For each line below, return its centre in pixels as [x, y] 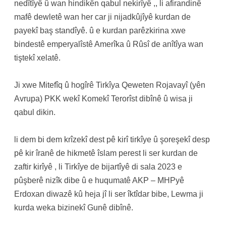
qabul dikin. [35, 112]
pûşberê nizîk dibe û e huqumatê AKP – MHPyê [99, 180]
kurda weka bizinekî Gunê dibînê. [74, 208]
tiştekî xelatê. [37, 58]
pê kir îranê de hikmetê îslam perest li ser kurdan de [106, 153]
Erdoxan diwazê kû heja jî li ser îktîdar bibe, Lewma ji [109, 194]
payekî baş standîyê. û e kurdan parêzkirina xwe [100, 31]
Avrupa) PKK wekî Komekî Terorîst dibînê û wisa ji [103, 99]
